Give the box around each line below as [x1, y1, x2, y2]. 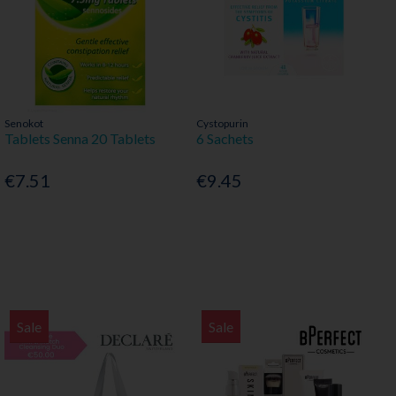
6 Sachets [195, 130, 254, 148]
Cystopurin [195, 117, 248, 131]
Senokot [4, 117, 43, 131]
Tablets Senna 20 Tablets [4, 130, 156, 148]
